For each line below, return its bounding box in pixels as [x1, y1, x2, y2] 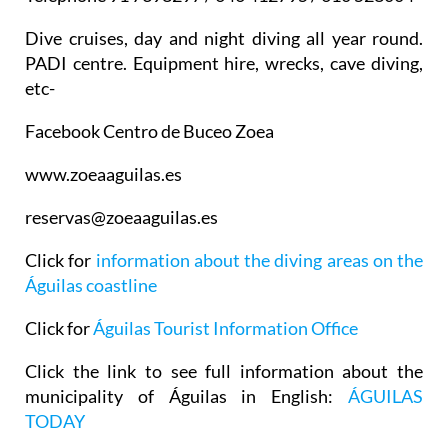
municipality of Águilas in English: [25, 385, 348, 408]
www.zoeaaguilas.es [25, 163, 182, 186]
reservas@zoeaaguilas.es [25, 206, 218, 229]
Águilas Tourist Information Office [93, 317, 358, 340]
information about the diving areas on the [95, 249, 423, 272]
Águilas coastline [25, 274, 157, 297]
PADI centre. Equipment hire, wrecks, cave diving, [25, 52, 423, 75]
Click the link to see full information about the [25, 360, 423, 383]
